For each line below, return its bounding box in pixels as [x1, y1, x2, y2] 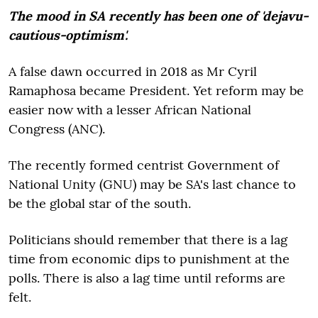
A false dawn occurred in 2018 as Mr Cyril [9, 62, 257, 79]
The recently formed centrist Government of [9, 156, 279, 173]
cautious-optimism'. [9, 26, 131, 43]
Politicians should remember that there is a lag [9, 231, 287, 248]
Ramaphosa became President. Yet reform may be [9, 82, 304, 99]
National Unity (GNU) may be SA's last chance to [9, 175, 296, 192]
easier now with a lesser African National [9, 101, 251, 118]
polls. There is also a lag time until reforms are [9, 269, 285, 286]
